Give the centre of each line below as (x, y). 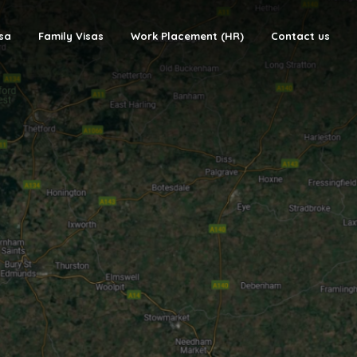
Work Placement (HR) (187, 36)
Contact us (300, 36)
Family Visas (71, 36)
